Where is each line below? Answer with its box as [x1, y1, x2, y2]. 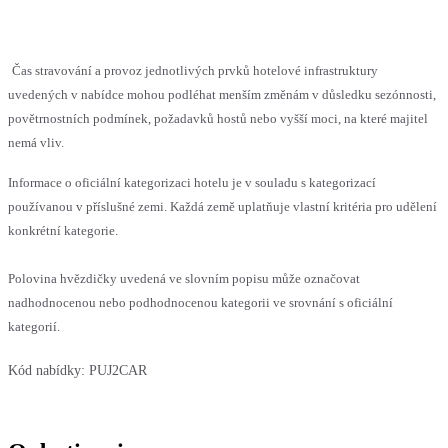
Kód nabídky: [8, 363, 85, 379]
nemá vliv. [8, 135, 64, 151]
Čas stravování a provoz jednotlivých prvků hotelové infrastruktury [12, 63, 378, 79]
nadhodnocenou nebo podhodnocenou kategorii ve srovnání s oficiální [8, 295, 393, 311]
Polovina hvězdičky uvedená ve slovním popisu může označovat [8, 271, 360, 287]
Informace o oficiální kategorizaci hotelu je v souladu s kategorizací [8, 175, 376, 191]
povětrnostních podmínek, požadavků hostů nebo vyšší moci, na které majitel [8, 111, 428, 127]
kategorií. [8, 319, 60, 335]
